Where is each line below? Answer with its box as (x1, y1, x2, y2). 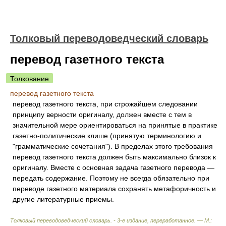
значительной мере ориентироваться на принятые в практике (13, 121, 217, 129)
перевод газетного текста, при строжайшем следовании (13, 100, 198, 108)
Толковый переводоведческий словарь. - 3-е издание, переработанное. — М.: (10, 217, 212, 223)
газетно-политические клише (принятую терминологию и (13, 132, 201, 140)
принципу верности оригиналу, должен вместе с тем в (13, 110, 192, 119)
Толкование (10, 75, 49, 83)
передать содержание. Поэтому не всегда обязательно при (13, 174, 209, 182)
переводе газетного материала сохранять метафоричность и (13, 185, 216, 193)
